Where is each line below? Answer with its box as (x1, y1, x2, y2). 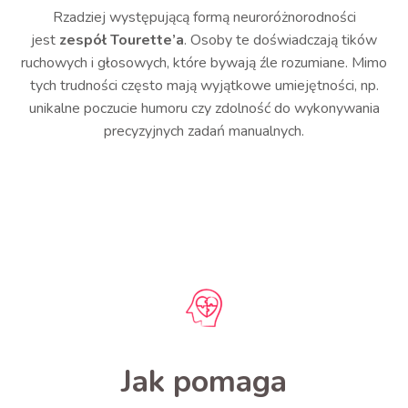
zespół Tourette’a (59, 30, 184, 50)
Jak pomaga (121, 361, 287, 403)
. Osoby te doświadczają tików (184, 30, 377, 50)
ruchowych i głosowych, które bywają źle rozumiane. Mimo (21, 53, 387, 73)
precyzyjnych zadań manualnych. (104, 121, 304, 141)
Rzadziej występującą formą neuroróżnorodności (52, 7, 356, 27)
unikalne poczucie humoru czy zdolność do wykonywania (28, 98, 380, 118)
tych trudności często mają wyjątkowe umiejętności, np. (29, 76, 379, 96)
